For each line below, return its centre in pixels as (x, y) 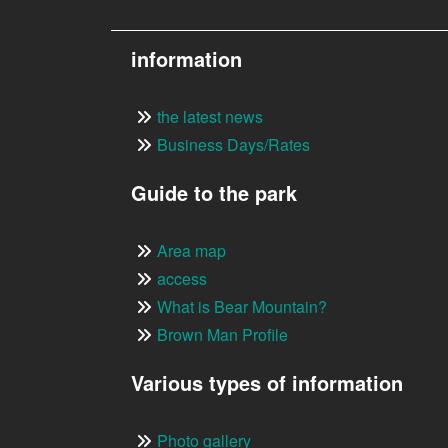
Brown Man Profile (222, 335)
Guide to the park (213, 193)
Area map (191, 251)
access (181, 279)
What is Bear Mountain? (241, 307)
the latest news (209, 117)
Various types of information (266, 383)
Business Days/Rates (233, 145)
